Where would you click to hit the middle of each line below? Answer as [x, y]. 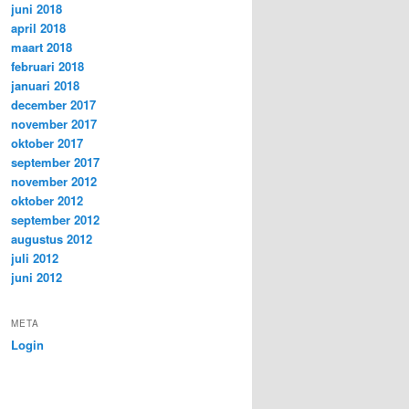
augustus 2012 [52, 239]
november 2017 [54, 124]
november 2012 [54, 182]
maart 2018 [42, 47]
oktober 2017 [47, 143]
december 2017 [53, 105]
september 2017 [55, 163]
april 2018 [38, 28]
